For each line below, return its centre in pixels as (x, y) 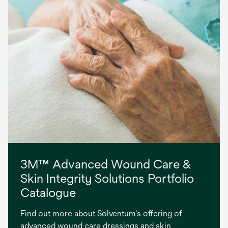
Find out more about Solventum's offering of (101, 214)
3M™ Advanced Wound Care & (106, 164)
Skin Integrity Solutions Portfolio (107, 178)
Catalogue (48, 193)
